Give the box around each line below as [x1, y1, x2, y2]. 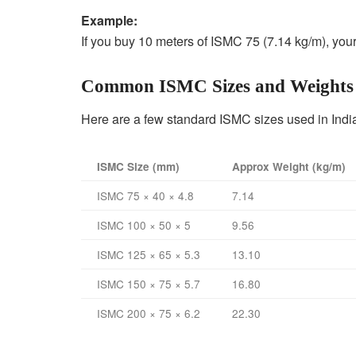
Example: [81, 11, 137, 30]
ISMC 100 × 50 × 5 [97, 216, 191, 233]
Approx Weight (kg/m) [232, 158, 346, 174]
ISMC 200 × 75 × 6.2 [97, 304, 200, 321]
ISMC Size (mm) [97, 158, 180, 174]
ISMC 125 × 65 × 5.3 [97, 246, 200, 262]
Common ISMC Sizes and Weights [81, 76, 354, 97]
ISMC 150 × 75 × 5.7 [97, 275, 200, 292]
